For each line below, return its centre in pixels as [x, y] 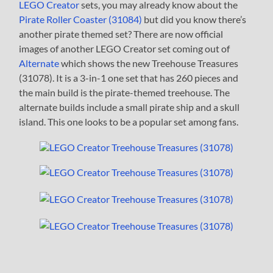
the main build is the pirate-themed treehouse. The [125, 92]
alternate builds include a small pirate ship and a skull [129, 107]
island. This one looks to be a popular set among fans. [129, 121]
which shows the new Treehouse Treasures [149, 63]
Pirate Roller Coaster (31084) [81, 19]
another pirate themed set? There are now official [121, 34]
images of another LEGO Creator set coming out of [125, 48]
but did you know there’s [194, 19]
